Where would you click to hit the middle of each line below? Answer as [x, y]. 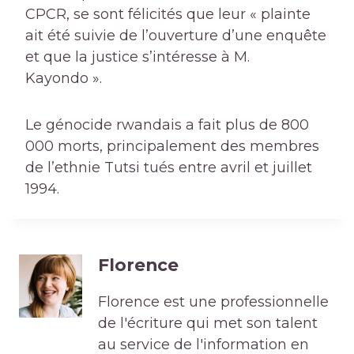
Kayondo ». [64, 79]
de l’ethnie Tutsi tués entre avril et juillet [169, 168]
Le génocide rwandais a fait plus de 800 [167, 125]
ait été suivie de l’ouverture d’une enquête [176, 36]
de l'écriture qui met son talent [208, 324]
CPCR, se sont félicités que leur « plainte [168, 15]
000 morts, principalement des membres [172, 147]
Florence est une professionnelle [213, 302]
